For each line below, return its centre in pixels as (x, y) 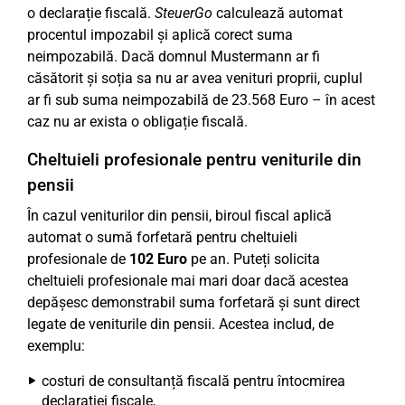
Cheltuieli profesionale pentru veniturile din (194, 160)
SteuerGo (185, 13)
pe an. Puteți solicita (254, 259)
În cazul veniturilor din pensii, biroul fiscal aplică (179, 216)
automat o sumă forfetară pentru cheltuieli (162, 237)
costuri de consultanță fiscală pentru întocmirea (193, 381)
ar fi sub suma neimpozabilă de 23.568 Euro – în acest (201, 100)
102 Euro (158, 259)
